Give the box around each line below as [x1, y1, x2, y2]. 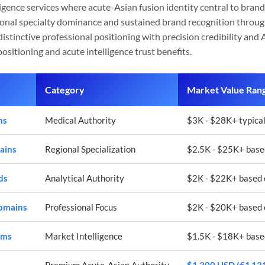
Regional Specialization [45, 144, 135, 154]
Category [45, 84, 85, 95]
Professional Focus [45, 202, 117, 212]
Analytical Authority [45, 173, 124, 183]
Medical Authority [45, 115, 116, 125]
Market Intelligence [45, 231, 122, 241]
